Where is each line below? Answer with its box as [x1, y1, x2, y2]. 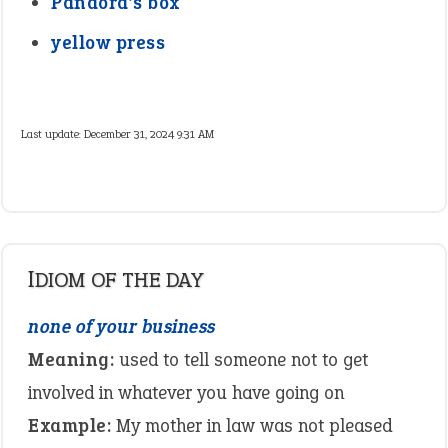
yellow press [51, 30, 165, 55]
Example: [28, 413, 111, 438]
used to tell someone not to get [114, 347, 368, 372]
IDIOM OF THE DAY [35, 265, 203, 294]
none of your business [28, 314, 216, 339]
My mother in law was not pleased [111, 413, 392, 438]
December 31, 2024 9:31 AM [84, 126, 214, 142]
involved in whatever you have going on [28, 380, 344, 405]
